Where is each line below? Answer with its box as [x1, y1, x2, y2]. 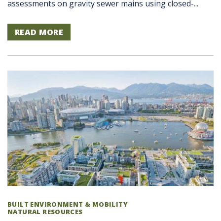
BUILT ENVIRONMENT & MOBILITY [7, 200, 128, 209]
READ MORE [15, 26, 64, 37]
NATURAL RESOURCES [7, 207, 83, 217]
